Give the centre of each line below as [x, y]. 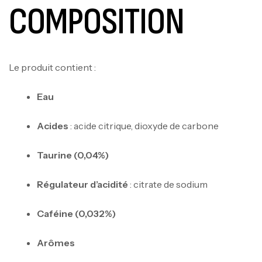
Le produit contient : [52, 67]
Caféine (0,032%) [76, 213]
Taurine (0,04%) [73, 155]
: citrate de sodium [168, 184]
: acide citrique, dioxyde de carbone [144, 125]
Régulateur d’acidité [82, 184]
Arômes [56, 242]
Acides [53, 125]
